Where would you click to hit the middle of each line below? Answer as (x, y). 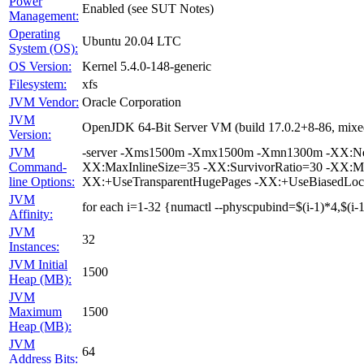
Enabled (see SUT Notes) (148, 9)
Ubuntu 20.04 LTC (132, 41)
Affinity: (31, 214)
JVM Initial (38, 264)
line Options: (42, 182)
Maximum (35, 312)
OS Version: (40, 66)
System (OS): (43, 48)
